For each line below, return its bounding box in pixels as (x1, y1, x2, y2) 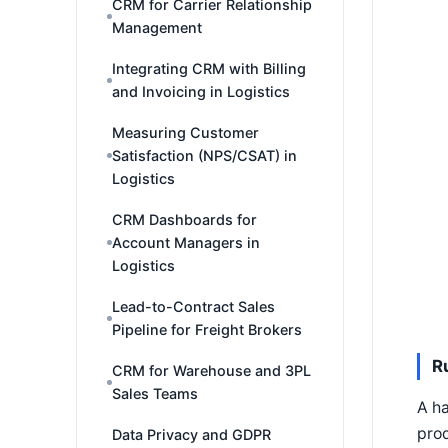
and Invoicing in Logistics (112, 83, 290, 100)
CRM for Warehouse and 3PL (112, 362, 311, 379)
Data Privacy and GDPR (112, 426, 271, 443)
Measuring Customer (112, 124, 259, 141)
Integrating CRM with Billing (112, 60, 306, 77)
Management (112, 19, 202, 36)
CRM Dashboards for (112, 211, 257, 228)
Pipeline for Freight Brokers (112, 321, 302, 338)
